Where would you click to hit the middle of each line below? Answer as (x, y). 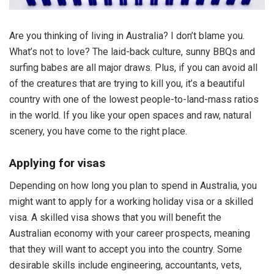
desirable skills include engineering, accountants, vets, (125, 265)
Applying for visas (57, 163)
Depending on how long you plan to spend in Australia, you (133, 185)
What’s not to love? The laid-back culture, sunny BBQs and (132, 51)
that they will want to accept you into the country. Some (126, 249)
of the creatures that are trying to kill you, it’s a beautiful (127, 83)
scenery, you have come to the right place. (98, 131)
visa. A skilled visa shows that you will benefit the (115, 217)
